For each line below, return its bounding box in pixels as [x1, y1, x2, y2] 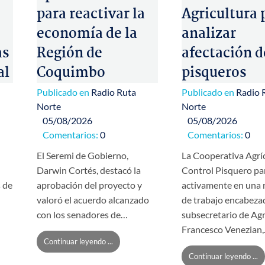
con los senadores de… [37, 209, 128, 221]
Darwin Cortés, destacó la [37, 164, 141, 176]
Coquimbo [37, 62, 105, 84]
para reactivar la [37, 3, 145, 25]
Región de [37, 42, 102, 64]
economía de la [37, 22, 137, 45]
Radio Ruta [91, 86, 136, 98]
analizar [182, 22, 236, 45]
